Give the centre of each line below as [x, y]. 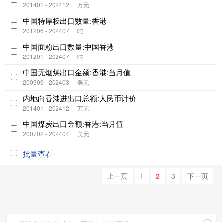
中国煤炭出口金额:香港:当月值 [73, 124]
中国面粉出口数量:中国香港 [68, 46]
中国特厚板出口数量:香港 [65, 21]
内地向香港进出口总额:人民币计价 [80, 98]
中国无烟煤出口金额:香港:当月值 [77, 72]
